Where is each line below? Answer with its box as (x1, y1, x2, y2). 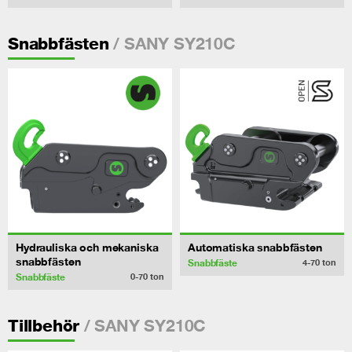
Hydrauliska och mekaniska (16, 240, 159, 254)
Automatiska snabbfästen (188, 240, 322, 254)
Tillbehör (8, 316, 80, 336)
